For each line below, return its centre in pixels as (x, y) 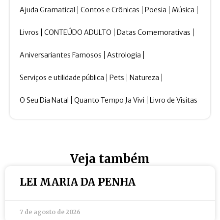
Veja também (110, 159)
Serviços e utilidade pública (62, 78)
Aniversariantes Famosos (61, 55)
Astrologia (124, 55)
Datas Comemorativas (154, 33)
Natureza (144, 78)
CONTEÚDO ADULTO (78, 33)
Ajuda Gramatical (47, 10)
